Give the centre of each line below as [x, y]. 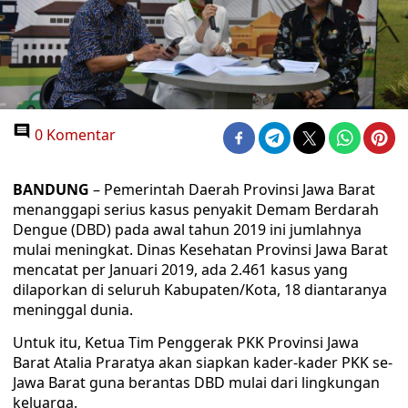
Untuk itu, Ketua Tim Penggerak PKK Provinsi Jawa [186, 342]
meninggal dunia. [73, 310]
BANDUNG [51, 189]
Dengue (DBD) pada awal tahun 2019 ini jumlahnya [187, 229]
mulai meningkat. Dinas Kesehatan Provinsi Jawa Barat [200, 250]
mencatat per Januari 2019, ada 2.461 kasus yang [180, 270]
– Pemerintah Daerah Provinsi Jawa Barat [232, 189]
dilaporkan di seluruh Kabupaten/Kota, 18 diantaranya [200, 290]
